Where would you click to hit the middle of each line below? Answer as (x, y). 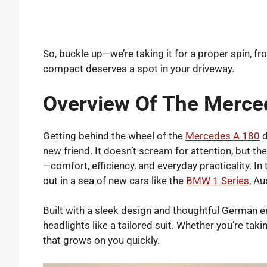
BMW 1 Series (218, 180)
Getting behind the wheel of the (114, 136)
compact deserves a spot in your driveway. (139, 69)
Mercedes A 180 (223, 136)
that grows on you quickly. (101, 240)
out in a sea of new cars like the (114, 180)
